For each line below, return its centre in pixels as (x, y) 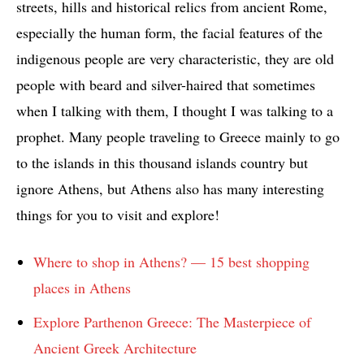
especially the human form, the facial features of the (169, 32)
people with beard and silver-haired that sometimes (166, 84)
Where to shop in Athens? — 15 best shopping (171, 261)
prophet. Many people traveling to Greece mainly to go (178, 136)
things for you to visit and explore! (118, 214)
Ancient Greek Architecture (115, 347)
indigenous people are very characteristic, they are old (175, 58)
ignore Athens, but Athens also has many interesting (170, 188)
